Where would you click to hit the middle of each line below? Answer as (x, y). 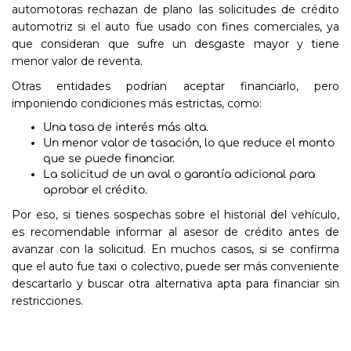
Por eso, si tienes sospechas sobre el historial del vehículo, (175, 215)
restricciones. (47, 301)
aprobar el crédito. (95, 190)
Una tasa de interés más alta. (126, 127)
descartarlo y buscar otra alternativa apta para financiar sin (175, 284)
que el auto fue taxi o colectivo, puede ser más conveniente (175, 266)
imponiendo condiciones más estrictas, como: (137, 103)
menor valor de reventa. (77, 61)
